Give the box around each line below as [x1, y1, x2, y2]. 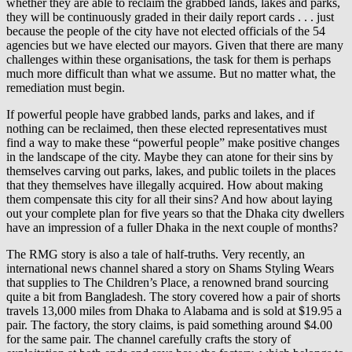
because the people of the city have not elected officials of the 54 [6, 24, 325, 38]
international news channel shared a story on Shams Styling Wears [6, 261, 334, 275]
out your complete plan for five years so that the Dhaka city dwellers [6, 206, 344, 220]
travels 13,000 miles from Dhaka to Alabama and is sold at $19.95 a [6, 303, 342, 317]
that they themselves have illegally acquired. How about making [6, 178, 323, 192]
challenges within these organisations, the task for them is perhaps [6, 52, 331, 66]
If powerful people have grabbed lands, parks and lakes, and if [6, 107, 314, 121]
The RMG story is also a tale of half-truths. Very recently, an [6, 247, 305, 261]
